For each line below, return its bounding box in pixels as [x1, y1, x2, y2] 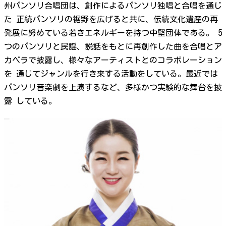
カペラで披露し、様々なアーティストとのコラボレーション [4, 55, 222, 64]
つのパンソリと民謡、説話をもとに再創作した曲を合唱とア [4, 42, 222, 50]
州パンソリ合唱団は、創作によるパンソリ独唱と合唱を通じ [4, 1, 222, 10]
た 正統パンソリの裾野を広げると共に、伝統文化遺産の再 [4, 15, 218, 23]
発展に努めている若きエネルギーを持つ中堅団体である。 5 [4, 28, 222, 37]
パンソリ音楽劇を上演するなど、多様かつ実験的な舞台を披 [4, 83, 222, 91]
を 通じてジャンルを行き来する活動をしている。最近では [4, 69, 218, 78]
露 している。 [4, 96, 56, 105]
